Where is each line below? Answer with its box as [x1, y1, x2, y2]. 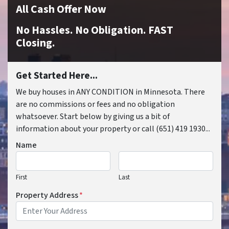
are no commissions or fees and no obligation [16, 99, 175, 110]
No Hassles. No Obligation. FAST [16, 22, 173, 39]
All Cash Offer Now [16, 2, 106, 18]
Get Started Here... [16, 68, 98, 83]
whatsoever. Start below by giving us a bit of [16, 111, 170, 123]
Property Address [16, 190, 78, 201]
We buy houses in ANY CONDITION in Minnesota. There [16, 86, 205, 98]
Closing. [16, 35, 55, 52]
